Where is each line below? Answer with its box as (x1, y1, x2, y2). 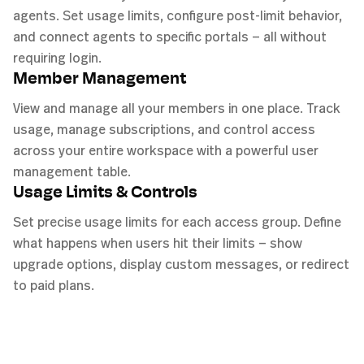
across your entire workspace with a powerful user (13, 141, 318, 159)
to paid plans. (13, 275, 94, 294)
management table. (13, 162, 131, 180)
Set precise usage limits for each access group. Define (13, 212, 341, 231)
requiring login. (13, 48, 102, 67)
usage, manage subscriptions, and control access (13, 119, 315, 138)
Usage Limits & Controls (13, 184, 197, 201)
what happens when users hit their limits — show (13, 233, 302, 252)
